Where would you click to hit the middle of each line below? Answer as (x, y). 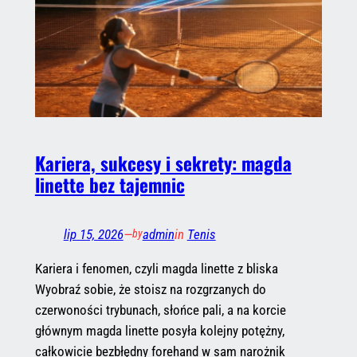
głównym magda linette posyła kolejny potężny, (159, 330)
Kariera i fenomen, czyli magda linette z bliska (156, 268)
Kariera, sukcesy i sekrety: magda (163, 163)
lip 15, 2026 (93, 234)
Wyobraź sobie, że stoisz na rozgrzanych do (150, 289)
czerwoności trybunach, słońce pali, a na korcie (160, 310)
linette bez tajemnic (110, 184)
